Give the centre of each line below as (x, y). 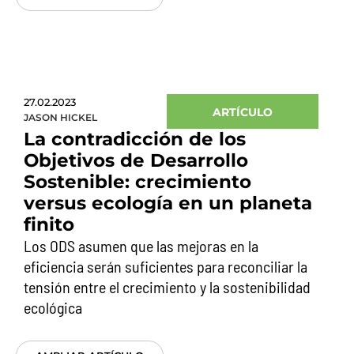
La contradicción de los (135, 139)
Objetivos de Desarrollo (136, 160)
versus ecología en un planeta (168, 203)
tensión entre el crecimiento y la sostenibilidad (167, 287)
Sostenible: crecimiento (137, 182)
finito (49, 224)
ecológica (53, 307)
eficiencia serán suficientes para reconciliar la (166, 266)
